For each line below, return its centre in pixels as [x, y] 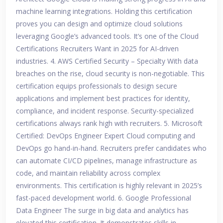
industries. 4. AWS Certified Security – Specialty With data [107, 61]
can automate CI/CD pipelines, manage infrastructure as [107, 161]
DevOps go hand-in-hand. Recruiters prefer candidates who [111, 148]
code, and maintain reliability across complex [88, 173]
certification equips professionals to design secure [97, 86]
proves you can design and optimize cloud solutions [99, 24]
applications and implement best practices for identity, [103, 99]
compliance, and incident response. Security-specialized [105, 111]
